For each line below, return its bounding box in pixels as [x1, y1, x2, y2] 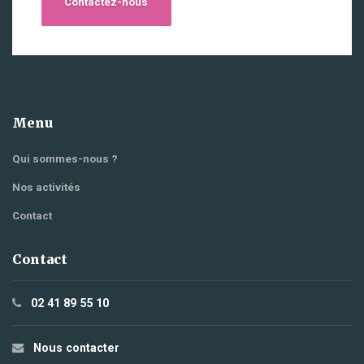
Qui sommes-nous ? [12, 152, 118, 165]
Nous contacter [33, 340, 119, 354]
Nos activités [12, 180, 80, 193]
